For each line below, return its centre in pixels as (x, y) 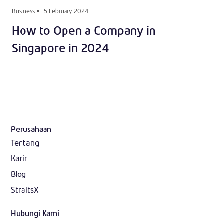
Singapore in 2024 (60, 48)
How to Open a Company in (84, 31)
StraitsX (25, 190)
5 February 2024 (66, 11)
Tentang (25, 143)
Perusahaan (31, 129)
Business (23, 11)
